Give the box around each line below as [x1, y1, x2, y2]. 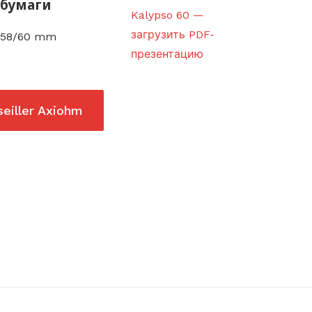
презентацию [131, 47, 203, 61]
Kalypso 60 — [131, 8, 204, 22]
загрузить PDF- [131, 28, 214, 41]
